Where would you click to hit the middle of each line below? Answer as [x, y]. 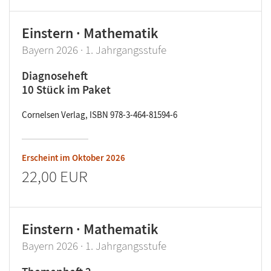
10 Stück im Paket [66, 90]
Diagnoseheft [55, 76]
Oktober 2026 [99, 158]
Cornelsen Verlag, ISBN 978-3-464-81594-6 [100, 115]
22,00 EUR [55, 176]
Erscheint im [47, 158]
